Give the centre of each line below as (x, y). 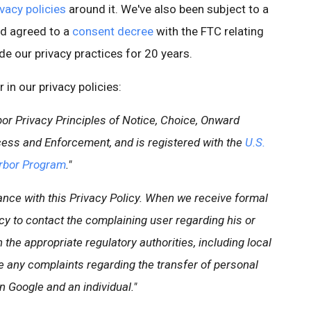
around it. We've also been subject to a (167, 9)
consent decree (113, 31)
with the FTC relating (209, 31)
